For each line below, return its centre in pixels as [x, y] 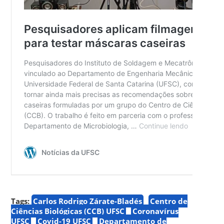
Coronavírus [156, 211]
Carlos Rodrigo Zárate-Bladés [88, 201]
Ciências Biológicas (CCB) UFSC [68, 211]
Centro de [169, 201]
